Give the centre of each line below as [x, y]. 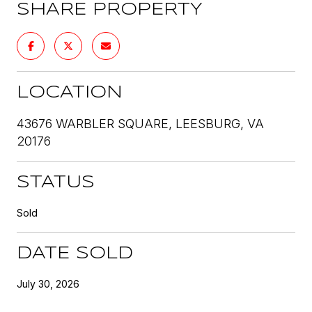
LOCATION [70, 93]
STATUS [56, 182]
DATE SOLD [75, 253]
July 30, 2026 [48, 283]
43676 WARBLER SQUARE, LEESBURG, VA [140, 123]
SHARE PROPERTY [110, 10]
